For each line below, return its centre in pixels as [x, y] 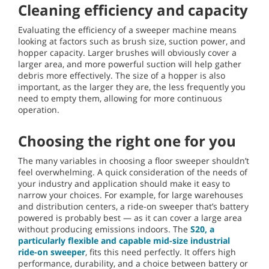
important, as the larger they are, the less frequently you [132, 87]
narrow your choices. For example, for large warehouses [131, 195]
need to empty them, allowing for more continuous [120, 98]
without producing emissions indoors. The [104, 229]
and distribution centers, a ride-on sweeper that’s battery [133, 207]
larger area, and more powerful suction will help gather [130, 64]
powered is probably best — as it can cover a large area [130, 218]
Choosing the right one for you [127, 141]
